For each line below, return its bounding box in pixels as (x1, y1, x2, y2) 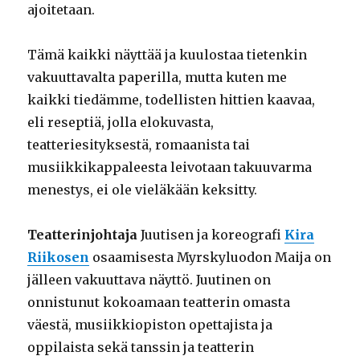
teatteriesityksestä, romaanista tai (27, 137, 251, 153)
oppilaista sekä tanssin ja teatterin (27, 339, 255, 356)
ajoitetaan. (27, 2, 96, 18)
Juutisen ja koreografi (137, 227, 285, 243)
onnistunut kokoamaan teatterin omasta (27, 294, 291, 311)
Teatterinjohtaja (27, 227, 138, 243)
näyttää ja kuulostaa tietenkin (114, 47, 308, 63)
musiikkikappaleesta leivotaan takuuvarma (27, 159, 313, 176)
